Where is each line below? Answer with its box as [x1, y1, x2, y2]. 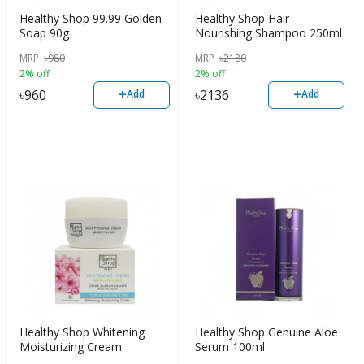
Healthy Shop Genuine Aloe [194, 324, 338, 340]
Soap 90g [19, 24, 69, 41]
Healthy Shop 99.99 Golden [19, 10, 162, 26]
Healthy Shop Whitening [19, 324, 145, 340]
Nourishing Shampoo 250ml [194, 24, 342, 41]
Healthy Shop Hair [194, 10, 289, 26]
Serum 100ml [194, 339, 265, 355]
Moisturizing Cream [19, 339, 122, 355]
